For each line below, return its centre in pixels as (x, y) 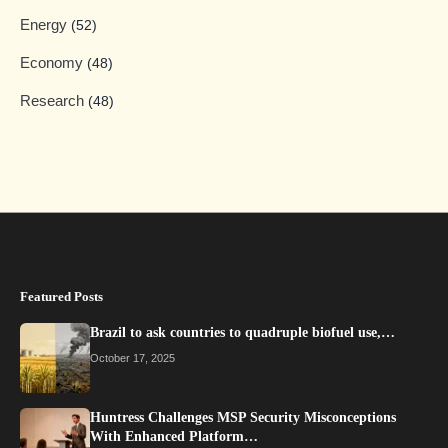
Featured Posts (61, 297)
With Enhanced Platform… (174, 437)
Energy (45, 25)
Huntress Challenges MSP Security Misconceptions (243, 418)
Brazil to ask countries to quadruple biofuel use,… (242, 333)
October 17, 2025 (132, 358)
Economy (53, 63)
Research (54, 101)
